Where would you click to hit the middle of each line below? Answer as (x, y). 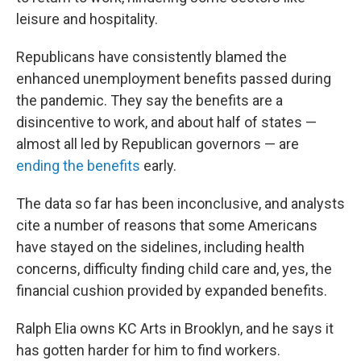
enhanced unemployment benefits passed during (174, 79)
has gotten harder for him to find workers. (148, 351)
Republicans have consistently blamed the (151, 57)
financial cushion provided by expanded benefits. (172, 291)
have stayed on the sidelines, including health (160, 247)
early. (158, 166)
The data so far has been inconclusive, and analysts (180, 204)
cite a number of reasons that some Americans (167, 226)
